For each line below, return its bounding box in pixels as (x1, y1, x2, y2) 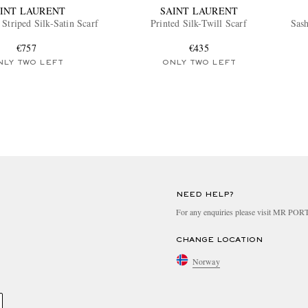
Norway (192, 255, 220, 267)
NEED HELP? (176, 191, 234, 199)
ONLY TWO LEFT (162, 59, 236, 67)
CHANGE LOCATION (176, 236, 263, 244)
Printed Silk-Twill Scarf (150, 16, 247, 30)
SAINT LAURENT (159, 4, 239, 18)
